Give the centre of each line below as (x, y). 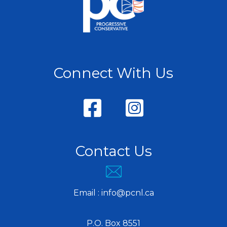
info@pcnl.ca (127, 193)
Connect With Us (113, 73)
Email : (87, 193)
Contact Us (113, 151)
